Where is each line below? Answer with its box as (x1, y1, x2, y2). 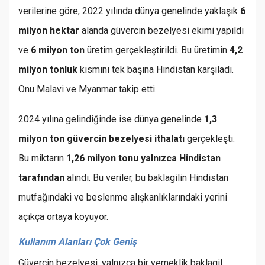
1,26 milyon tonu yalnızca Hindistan (66, 153, 221, 164)
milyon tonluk (18, 64, 77, 76)
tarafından (18, 172, 64, 184)
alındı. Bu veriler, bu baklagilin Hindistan (64, 172, 228, 184)
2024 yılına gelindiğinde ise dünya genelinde (18, 114, 204, 125)
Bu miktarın (18, 153, 66, 164)
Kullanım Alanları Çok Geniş (18, 236, 137, 248)
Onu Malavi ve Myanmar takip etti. (18, 83, 157, 95)
